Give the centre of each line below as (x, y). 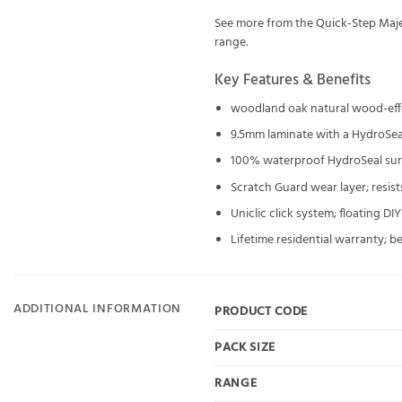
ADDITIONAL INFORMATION (97, 310)
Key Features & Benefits (293, 80)
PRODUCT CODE (262, 311)
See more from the (265, 23)
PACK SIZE (245, 347)
